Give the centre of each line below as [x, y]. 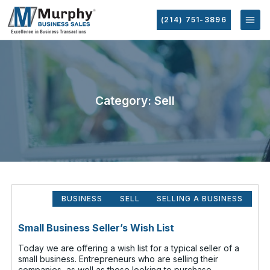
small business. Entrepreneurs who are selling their [118, 259]
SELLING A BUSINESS [200, 198]
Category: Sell [135, 100]
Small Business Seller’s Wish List [96, 228]
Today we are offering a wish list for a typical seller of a [129, 248]
